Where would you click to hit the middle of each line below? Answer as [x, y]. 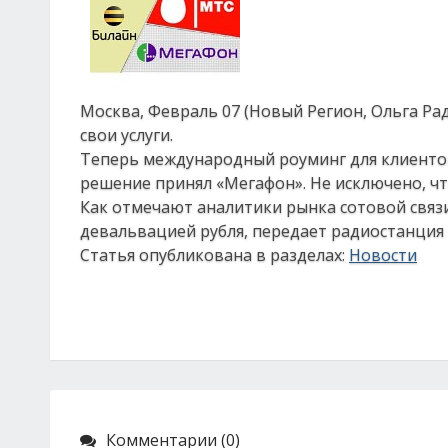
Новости [383, 255]
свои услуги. [126, 135]
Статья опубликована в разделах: [214, 255]
